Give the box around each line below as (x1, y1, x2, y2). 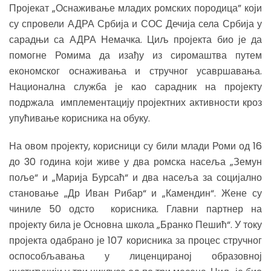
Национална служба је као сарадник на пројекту (9, 80, 262, 94)
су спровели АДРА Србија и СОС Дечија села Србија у (9, 17, 262, 31)
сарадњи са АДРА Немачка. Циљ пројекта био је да (9, 33, 262, 47)
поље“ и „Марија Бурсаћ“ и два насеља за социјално (9, 171, 262, 184)
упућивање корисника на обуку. (9, 111, 150, 125)
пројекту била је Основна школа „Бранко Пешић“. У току (9, 218, 262, 232)
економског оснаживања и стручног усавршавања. (9, 64, 262, 78)
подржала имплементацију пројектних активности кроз (9, 96, 262, 109)
